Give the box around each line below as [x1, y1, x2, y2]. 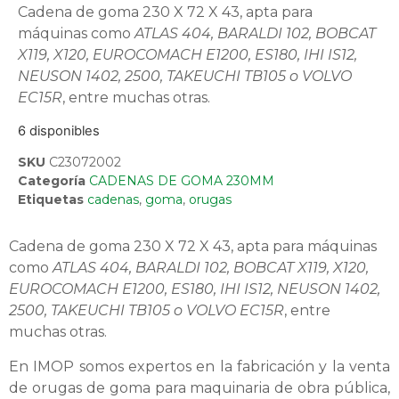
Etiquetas [18, 191, 84, 208]
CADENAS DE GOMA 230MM [89, 173, 274, 190]
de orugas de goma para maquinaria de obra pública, [9, 379, 390, 396]
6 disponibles [18, 122, 100, 139]
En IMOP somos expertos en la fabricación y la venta [9, 357, 390, 375]
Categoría [18, 173, 85, 190]
